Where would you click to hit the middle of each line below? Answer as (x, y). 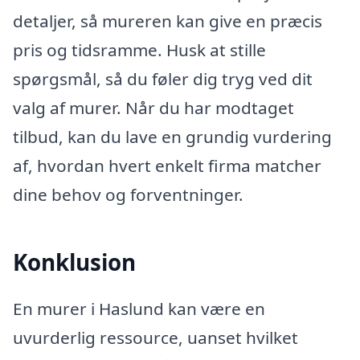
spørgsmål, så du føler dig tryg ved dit (163, 78)
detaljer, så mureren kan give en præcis (168, 20)
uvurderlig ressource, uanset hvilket (155, 337)
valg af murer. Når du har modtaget (153, 107)
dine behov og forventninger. (128, 194)
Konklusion (74, 262)
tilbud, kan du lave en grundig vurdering (172, 136)
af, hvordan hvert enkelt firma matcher (167, 165)
